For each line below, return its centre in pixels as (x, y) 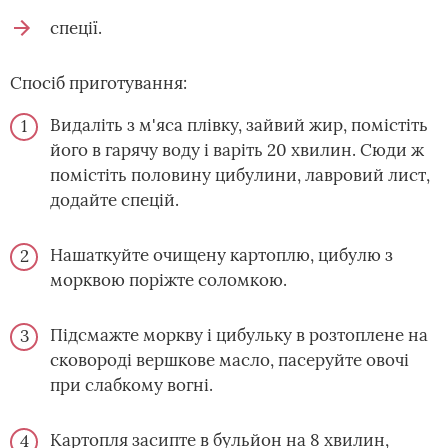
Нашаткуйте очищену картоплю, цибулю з (221, 255)
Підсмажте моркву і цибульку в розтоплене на (239, 335)
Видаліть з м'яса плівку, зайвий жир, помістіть (239, 125)
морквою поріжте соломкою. (168, 280)
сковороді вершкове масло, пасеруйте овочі (229, 360)
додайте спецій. (114, 200)
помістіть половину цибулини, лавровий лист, (240, 175)
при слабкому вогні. (131, 385)
